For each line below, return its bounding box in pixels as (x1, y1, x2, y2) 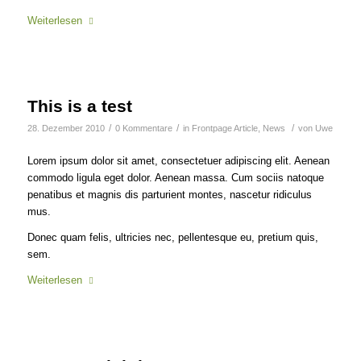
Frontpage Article (191, 123, 258, 134)
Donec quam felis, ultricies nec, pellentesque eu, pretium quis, (27, 231, 318, 244)
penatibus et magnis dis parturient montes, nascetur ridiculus (27, 189, 312, 201)
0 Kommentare (114, 123, 172, 134)
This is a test (27, 97, 132, 116)
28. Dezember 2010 (27, 123, 105, 134)
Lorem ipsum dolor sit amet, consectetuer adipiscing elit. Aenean (27, 155, 330, 168)
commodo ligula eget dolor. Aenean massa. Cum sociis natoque (27, 172, 324, 185)
